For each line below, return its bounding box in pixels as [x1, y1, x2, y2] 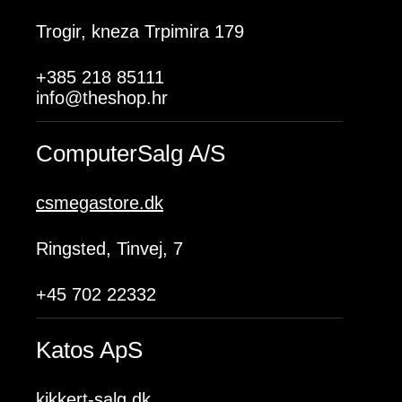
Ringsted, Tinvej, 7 [36, 239, 183, 258]
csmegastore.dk [36, 193, 163, 213]
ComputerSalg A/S [36, 140, 225, 167]
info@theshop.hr [36, 88, 168, 108]
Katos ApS [36, 336, 143, 363]
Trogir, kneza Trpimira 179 [36, 22, 244, 41]
